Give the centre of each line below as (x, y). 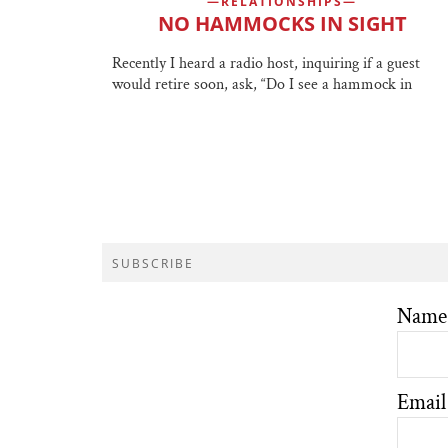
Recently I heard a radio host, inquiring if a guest (266, 63)
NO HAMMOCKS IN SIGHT (282, 23)
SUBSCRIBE (153, 263)
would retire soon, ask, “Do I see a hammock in (262, 84)
